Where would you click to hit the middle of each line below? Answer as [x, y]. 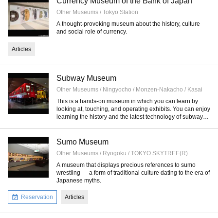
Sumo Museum [82, 142]
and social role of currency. [92, 32]
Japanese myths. [79, 181]
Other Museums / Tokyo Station [97, 12]
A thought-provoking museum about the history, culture [128, 24]
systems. [68, 125]
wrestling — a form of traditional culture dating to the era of [133, 173]
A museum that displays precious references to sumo [126, 165]
